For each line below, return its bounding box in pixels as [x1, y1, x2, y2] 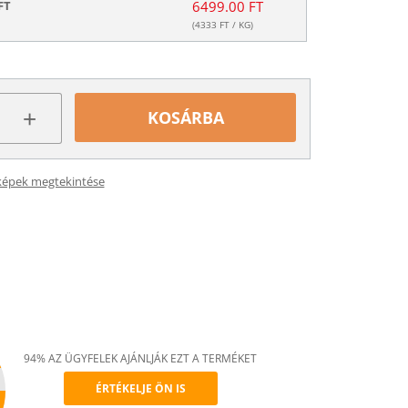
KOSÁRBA [147, 107, 224, 128]
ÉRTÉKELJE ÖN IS [95, 381, 186, 396]
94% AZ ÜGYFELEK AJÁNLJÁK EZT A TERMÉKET [24, 351, 258, 366]
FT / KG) [216, 18, 253, 31]
